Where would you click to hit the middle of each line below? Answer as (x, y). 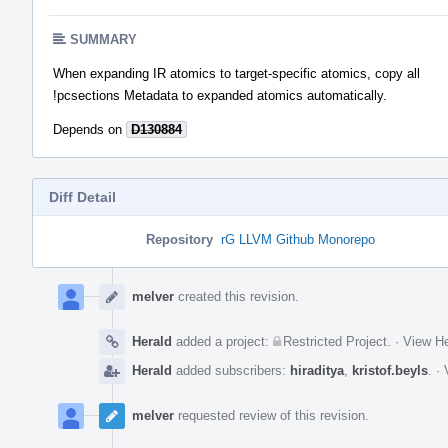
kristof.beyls (390, 370)
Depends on (89, 129)
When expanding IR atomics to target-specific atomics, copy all (236, 73)
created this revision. (236, 296)
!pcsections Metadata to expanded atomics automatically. (220, 95)
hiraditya (317, 370)
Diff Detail (82, 196)
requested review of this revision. (271, 415)
